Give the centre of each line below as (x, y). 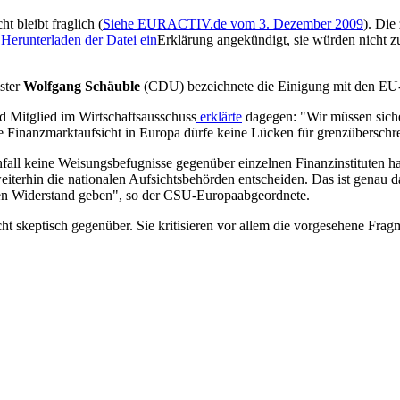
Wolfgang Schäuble (82, 86)
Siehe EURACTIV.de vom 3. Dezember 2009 (233, 23)
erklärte (219, 116)
